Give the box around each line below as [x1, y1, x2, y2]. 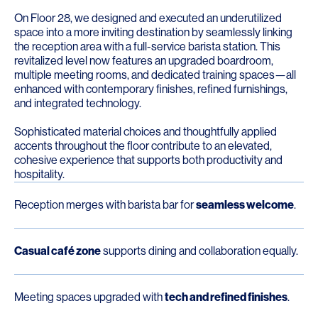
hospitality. [14, 168, 65, 181]
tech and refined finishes [165, 290, 287, 304]
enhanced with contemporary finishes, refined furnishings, [14, 82, 287, 96]
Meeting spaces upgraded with [14, 290, 165, 304]
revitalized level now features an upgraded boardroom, [14, 54, 273, 67]
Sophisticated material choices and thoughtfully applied [14, 125, 277, 138]
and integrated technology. [14, 97, 141, 110]
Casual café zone [14, 244, 101, 258]
